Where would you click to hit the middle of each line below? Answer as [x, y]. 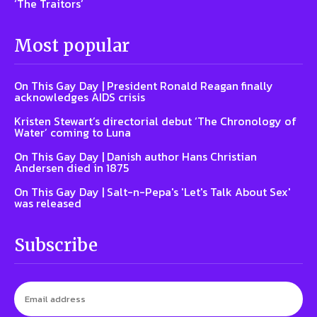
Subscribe [56, 246]
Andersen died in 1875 [71, 168]
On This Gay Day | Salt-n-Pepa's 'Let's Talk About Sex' [152, 192]
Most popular [72, 46]
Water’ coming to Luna [73, 133]
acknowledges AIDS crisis [80, 97]
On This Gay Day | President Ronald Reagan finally [144, 86]
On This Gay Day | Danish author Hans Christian [136, 157]
